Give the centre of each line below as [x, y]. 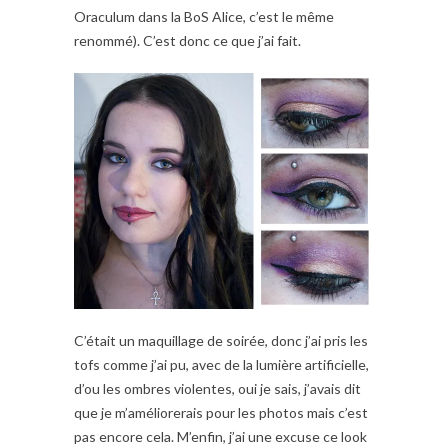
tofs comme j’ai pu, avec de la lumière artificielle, [221, 365]
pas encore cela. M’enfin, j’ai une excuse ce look [220, 437]
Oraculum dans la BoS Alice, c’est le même [204, 17]
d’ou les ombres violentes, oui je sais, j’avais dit [217, 389]
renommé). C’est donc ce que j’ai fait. [187, 41]
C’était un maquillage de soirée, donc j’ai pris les [221, 341]
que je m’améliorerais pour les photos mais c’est [221, 413]
